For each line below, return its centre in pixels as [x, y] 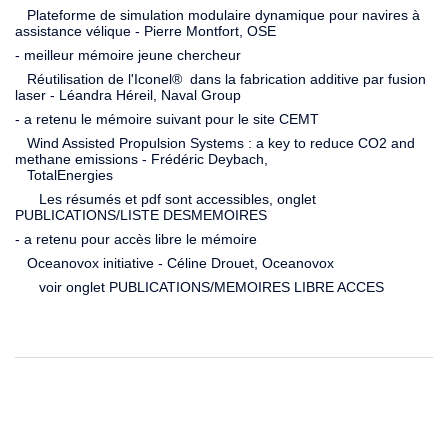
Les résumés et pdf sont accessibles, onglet [165, 198]
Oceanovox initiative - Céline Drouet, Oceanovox [174, 262]
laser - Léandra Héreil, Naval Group [128, 94]
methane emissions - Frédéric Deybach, [141, 158]
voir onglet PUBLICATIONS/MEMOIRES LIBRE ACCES [199, 286]
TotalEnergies [64, 174]
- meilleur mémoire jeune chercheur [128, 54]
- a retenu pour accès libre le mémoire [136, 238]
